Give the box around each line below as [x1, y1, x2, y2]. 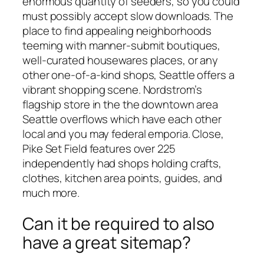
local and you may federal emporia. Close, [22, 126, 224, 141]
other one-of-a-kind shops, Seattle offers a [22, 67, 235, 82]
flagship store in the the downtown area [22, 96, 219, 112]
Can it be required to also [22, 212, 215, 235]
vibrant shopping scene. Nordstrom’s [22, 81, 202, 97]
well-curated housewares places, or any [22, 52, 219, 68]
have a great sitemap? [22, 230, 191, 254]
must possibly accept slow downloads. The [22, 8, 233, 24]
